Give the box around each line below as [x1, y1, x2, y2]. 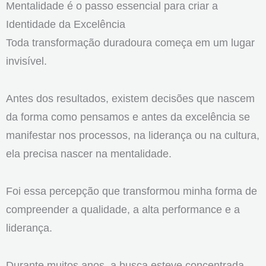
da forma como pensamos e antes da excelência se [6, 110, 250, 123]
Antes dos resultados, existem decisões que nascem [6, 91, 255, 104]
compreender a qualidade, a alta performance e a [6, 202, 240, 216]
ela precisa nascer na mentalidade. [6, 147, 172, 160]
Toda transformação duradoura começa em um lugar [6, 36, 255, 49]
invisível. [6, 54, 47, 67]
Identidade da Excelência [6, 17, 125, 30]
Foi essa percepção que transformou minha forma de [6, 184, 257, 197]
